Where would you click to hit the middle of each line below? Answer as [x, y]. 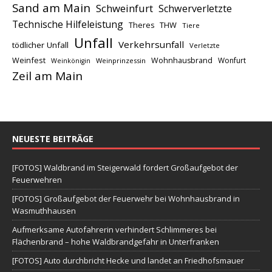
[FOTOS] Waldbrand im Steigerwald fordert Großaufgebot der [125, 168]
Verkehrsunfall [151, 45]
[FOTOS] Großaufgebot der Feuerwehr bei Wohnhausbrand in [126, 199]
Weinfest [29, 60]
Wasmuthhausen [44, 211]
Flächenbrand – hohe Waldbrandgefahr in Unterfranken [116, 242]
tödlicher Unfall [40, 45]
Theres [141, 25]
